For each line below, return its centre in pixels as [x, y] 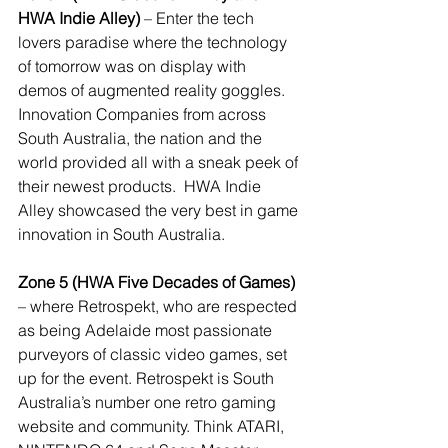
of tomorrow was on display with [134, 66]
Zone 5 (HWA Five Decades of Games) [156, 282]
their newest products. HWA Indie [141, 186]
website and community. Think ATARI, [153, 426]
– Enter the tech [199, 18]
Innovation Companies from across [144, 114]
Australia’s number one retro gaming [149, 402]
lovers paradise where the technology [154, 42]
